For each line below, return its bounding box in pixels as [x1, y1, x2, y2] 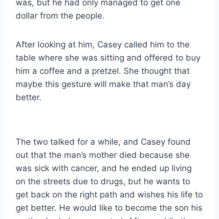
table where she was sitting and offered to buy [16, 52, 200, 63]
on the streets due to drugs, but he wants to [16, 176, 190, 186]
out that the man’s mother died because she [16, 150, 190, 160]
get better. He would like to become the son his [16, 202, 202, 213]
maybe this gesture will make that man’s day [16, 79, 191, 89]
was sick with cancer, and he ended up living [16, 163, 192, 173]
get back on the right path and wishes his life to [16, 189, 203, 199]
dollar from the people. [16, 10, 105, 21]
